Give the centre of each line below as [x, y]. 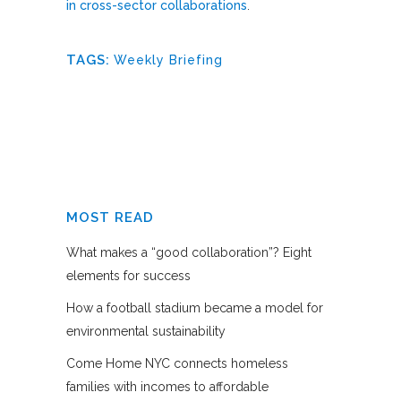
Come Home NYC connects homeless [177, 363]
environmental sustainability [146, 331]
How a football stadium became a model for [195, 307]
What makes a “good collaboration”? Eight [189, 252]
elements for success [128, 275]
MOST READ [110, 217]
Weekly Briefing [168, 60]
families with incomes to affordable [167, 386]
